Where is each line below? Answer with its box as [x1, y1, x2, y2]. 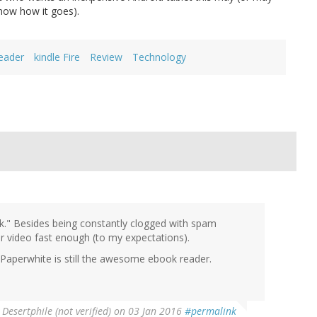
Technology [132, 50, 186, 64]
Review [90, 50, 122, 64]
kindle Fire [34, 50, 80, 64]
